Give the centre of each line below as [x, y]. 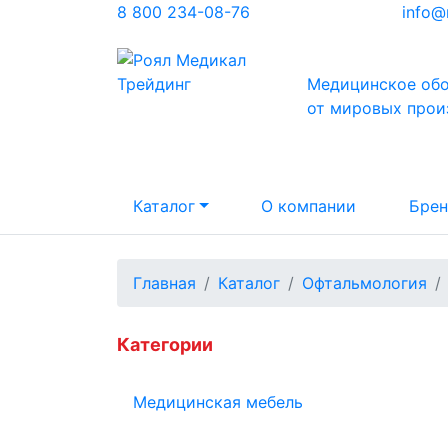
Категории [165, 344]
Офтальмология [364, 283]
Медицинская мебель [218, 402]
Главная [164, 283]
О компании [309, 206]
